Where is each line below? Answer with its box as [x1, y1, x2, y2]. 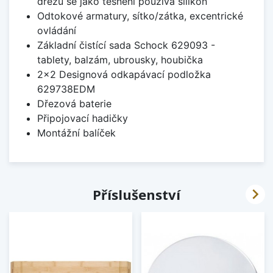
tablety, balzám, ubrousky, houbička [37, 54, 203, 66]
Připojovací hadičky [37, 112, 128, 125]
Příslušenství [93, 185, 180, 204]
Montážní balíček [37, 127, 116, 140]
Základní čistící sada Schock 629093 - [37, 39, 215, 52]
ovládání [37, 24, 76, 37]
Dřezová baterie [37, 97, 112, 110]
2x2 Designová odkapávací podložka [37, 68, 211, 81]
